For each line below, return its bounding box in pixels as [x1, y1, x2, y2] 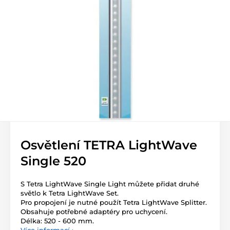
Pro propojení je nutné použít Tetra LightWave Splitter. [21, 198, 207, 206]
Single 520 [21, 154, 86, 168]
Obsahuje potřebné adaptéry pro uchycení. [21, 207, 167, 216]
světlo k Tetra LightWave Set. [21, 189, 119, 197]
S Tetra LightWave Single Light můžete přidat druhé [21, 180, 199, 188]
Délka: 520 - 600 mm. [21, 217, 94, 225]
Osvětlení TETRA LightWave [21, 138, 197, 152]
